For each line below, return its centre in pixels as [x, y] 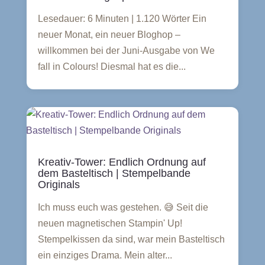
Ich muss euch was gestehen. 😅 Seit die [123, 207]
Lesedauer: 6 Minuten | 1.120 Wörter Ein [122, 19]
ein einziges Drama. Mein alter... [105, 255]
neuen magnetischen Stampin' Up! [110, 223]
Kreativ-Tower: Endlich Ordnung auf [122, 162]
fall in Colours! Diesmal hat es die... [112, 67]
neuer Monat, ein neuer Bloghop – [109, 35]
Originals [59, 185]
